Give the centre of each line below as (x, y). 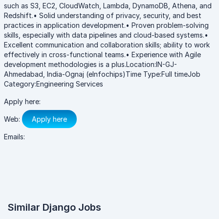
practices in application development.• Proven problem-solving (106, 25)
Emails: (14, 137)
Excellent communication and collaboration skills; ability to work (107, 45)
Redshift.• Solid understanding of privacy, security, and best (103, 15)
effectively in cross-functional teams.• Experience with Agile (102, 55)
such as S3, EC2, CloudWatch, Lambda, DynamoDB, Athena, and (108, 6)
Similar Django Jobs (55, 207)
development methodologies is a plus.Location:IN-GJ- (90, 64)
